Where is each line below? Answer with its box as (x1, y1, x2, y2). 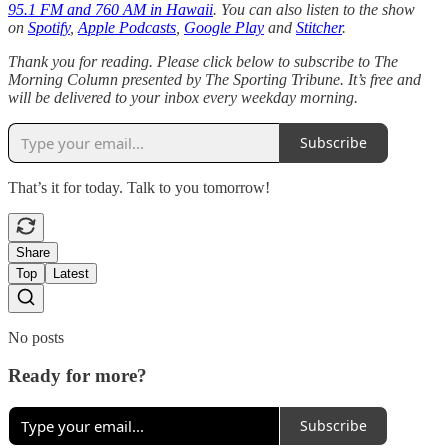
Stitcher (296, 18, 342, 36)
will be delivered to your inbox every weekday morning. (8, 88, 358, 106)
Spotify (28, 18, 70, 36)
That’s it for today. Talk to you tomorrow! (8, 178, 270, 196)
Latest (53, 265, 89, 281)
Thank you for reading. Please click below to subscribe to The (8, 52, 398, 70)
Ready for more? (8, 365, 147, 387)
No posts (8, 328, 64, 346)
